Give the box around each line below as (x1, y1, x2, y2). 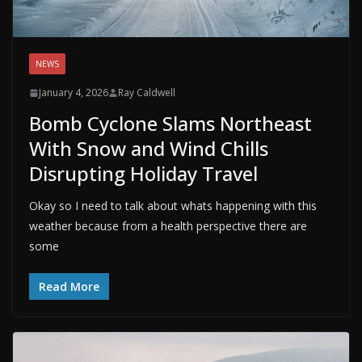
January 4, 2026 (39, 86, 108, 100)
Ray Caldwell (118, 86, 175, 100)
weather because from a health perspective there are (29, 218, 307, 234)
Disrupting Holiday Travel (29, 160, 258, 187)
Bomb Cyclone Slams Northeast (29, 110, 312, 137)
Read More (39, 279, 99, 295)
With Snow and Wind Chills (29, 135, 268, 162)
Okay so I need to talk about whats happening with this (29, 198, 317, 214)
